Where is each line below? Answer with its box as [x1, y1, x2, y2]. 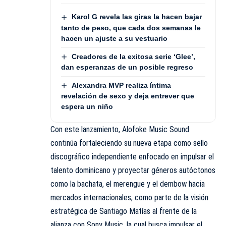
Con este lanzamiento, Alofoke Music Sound [50, 125, 189, 135]
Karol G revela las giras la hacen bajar [71, 13, 202, 21]
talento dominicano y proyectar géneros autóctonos [50, 165, 215, 176]
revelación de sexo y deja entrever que [61, 92, 194, 100]
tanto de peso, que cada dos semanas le [61, 23, 201, 32]
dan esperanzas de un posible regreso [61, 63, 193, 71]
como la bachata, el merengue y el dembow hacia [50, 179, 205, 189]
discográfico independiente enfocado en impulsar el [50, 152, 214, 162]
